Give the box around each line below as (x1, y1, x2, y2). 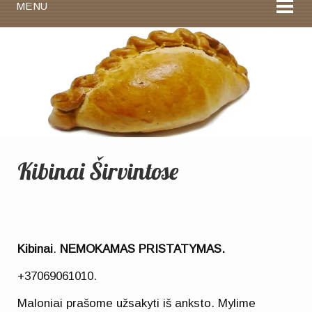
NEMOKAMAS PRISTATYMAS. (60, 242, 226, 256)
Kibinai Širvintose (17, 155, 179, 185)
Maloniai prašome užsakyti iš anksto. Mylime (17, 297, 256, 311)
